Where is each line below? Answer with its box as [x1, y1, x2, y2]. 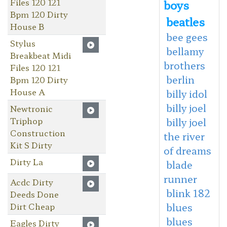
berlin [166, 72, 195, 87]
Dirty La [10, 155, 43, 168]
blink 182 [166, 185, 210, 200]
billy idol [166, 86, 207, 101]
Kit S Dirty [10, 138, 52, 151]
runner [163, 171, 197, 186]
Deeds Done [10, 187, 59, 200]
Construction [10, 126, 65, 139]
